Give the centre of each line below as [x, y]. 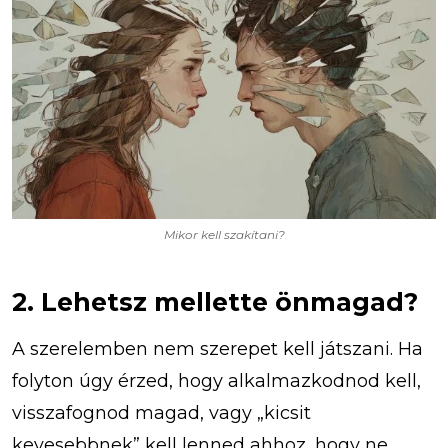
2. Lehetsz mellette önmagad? [215, 301]
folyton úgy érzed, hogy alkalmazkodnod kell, [216, 380]
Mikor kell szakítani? [224, 234]
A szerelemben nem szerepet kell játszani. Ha [217, 348]
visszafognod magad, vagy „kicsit [161, 412]
